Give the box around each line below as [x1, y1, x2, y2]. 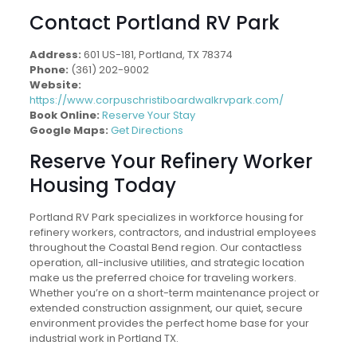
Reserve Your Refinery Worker [29, 148, 312, 175]
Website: [29, 77, 81, 92]
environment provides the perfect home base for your [29, 316, 309, 331]
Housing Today [29, 172, 176, 198]
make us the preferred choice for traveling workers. [29, 270, 296, 285]
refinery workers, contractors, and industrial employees [29, 225, 316, 240]
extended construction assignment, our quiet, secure [29, 300, 303, 316]
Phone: [29, 62, 69, 77]
